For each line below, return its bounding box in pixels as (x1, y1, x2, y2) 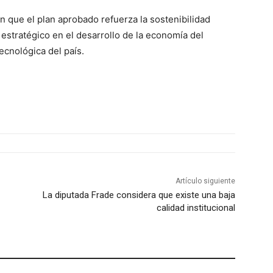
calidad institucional (156, 202, 235, 214)
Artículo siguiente (175, 177, 235, 186)
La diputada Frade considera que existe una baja (42, 190, 235, 201)
